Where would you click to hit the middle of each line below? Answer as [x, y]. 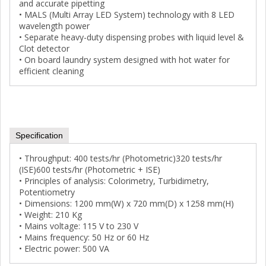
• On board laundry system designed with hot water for [124, 59]
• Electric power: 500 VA [64, 248]
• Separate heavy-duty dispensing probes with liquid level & [132, 37]
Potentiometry [47, 192]
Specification [39, 135]
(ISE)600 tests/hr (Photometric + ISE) [90, 169]
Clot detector [44, 48]
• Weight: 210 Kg [50, 214]
